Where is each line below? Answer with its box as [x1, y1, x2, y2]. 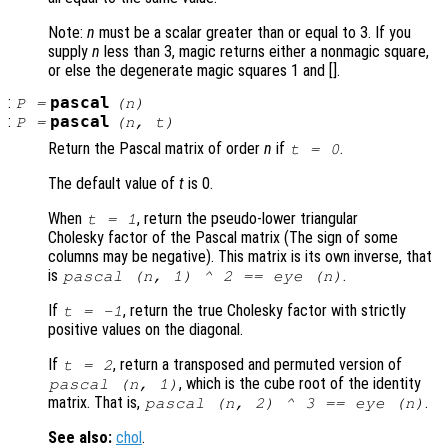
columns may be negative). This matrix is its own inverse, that [48, 247, 432, 267]
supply [48, 42, 92, 62]
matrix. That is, [48, 393, 144, 413]
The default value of [48, 174, 179, 194]
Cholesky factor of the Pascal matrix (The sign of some [48, 228, 398, 248]
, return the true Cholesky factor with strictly [123, 301, 407, 321]
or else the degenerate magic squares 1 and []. [48, 61, 340, 81]
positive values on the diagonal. [48, 320, 243, 340]
